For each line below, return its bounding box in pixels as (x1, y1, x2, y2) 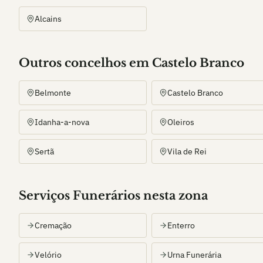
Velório (35, 249, 62, 260)
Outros (19, 56, 65, 70)
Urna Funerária (167, 249, 221, 260)
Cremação (35, 220, 72, 231)
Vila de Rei (167, 146, 207, 157)
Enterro (167, 220, 195, 231)
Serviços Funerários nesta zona (19, 188, 208, 203)
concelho (65, 56, 121, 70)
